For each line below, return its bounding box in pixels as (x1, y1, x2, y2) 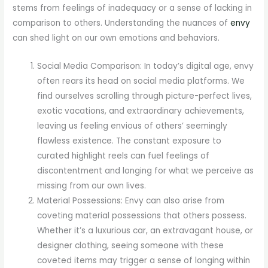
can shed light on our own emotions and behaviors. (13, 32, 220, 44)
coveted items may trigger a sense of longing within (37, 255, 251, 267)
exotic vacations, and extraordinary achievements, (37, 105, 245, 117)
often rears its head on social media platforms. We (37, 75, 245, 87)
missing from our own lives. (37, 180, 147, 192)
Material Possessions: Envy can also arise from (37, 195, 225, 207)
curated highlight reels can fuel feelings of (37, 150, 210, 162)
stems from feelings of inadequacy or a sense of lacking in (13, 2, 252, 14)
